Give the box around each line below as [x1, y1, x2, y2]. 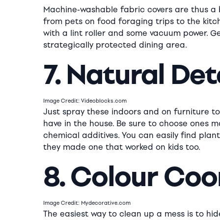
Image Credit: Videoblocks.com [43, 98, 127, 104]
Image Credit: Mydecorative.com [43, 200, 131, 206]
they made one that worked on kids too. [43, 142, 200, 152]
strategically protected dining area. [43, 40, 187, 50]
